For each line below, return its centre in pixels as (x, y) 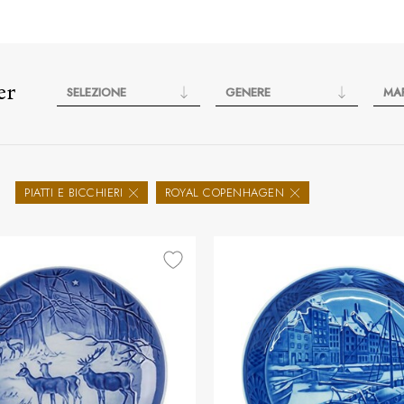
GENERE (248, 92)
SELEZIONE (96, 92)
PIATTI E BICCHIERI (73, 193)
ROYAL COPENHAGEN (225, 193)
